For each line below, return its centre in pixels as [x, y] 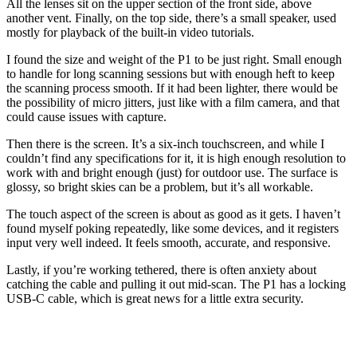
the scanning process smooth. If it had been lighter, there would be [172, 88]
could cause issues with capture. [86, 116]
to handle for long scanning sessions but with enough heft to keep [171, 73]
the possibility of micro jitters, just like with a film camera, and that [173, 102]
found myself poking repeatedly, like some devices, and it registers [173, 228]
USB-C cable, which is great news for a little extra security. [155, 298]
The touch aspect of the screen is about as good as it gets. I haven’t [173, 214]
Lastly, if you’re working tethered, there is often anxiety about [161, 269]
